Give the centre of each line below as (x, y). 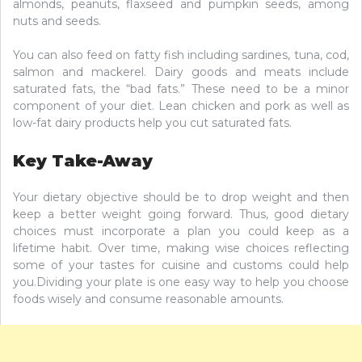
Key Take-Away (83, 160)
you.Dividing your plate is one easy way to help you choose (181, 282)
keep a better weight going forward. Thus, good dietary (181, 214)
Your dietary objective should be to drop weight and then (181, 197)
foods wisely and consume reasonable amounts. (148, 299)
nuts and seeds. (57, 21)
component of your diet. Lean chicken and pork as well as (181, 105)
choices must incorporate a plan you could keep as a (181, 231)
